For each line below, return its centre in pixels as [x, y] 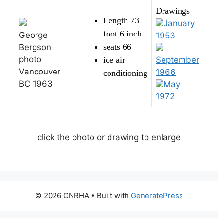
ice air [114, 60]
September [177, 60]
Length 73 [121, 20]
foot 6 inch [122, 33]
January [179, 23]
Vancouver [40, 71]
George [33, 35]
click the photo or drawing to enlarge [109, 137]
